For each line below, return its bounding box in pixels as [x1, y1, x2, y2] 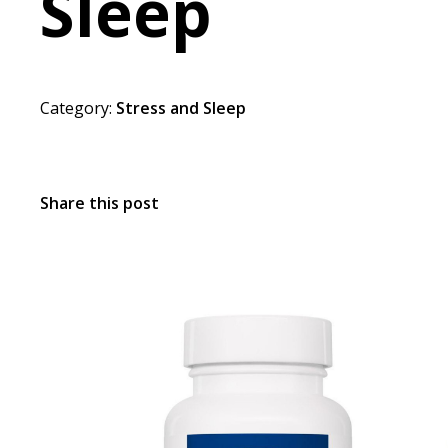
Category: [40, 97, 112, 119]
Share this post [40, 191, 159, 214]
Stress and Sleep [116, 97, 246, 119]
